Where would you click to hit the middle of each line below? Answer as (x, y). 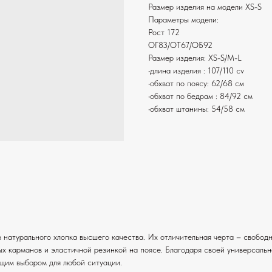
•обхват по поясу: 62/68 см (196, 83)
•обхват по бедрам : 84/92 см (200, 96)
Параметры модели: (183, 20)
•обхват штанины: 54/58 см (196, 109)
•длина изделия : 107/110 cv (196, 71)
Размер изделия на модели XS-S (205, 7)
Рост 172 (164, 32)
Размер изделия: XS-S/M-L (195, 58)
